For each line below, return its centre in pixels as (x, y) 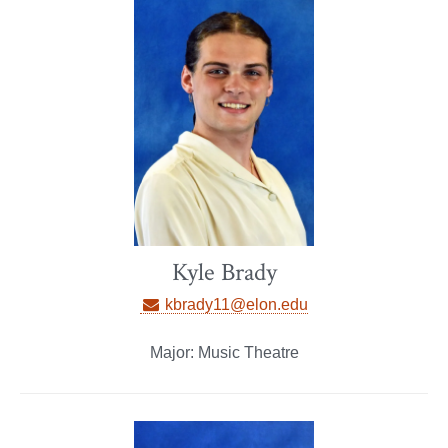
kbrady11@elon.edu (234, 305)
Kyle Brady (224, 273)
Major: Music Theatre (224, 353)
